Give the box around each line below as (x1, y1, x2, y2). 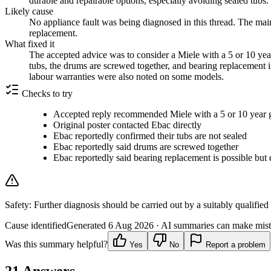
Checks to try (19, 88, 73, 99)
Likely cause (5, 6, 53, 17)
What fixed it (5, 39, 54, 50)
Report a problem (203, 240, 266, 250)
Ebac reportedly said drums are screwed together (53, 142, 238, 152)
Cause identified (5, 220, 67, 231)
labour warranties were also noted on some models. (29, 71, 224, 82)
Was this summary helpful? (5, 239, 108, 250)
